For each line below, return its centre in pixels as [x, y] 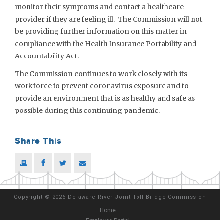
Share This [38, 141]
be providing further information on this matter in [101, 31]
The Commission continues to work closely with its [101, 73]
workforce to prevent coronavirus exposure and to [102, 86]
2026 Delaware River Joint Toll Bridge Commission [129, 197]
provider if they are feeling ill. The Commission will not [109, 19]
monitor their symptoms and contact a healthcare [99, 7]
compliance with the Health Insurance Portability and [106, 44]
